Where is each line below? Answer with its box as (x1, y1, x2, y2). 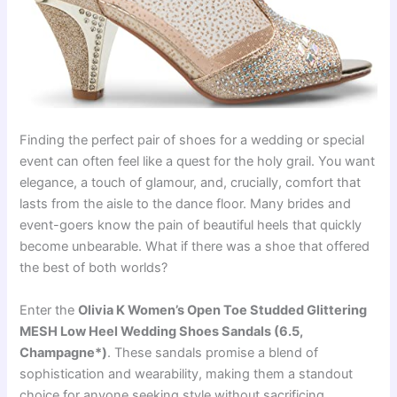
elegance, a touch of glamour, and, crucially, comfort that (19, 175, 362, 191)
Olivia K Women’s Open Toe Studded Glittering (78, 301, 368, 318)
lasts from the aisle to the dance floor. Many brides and (19, 196, 352, 213)
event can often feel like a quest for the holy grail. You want (19, 153, 376, 170)
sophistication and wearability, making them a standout (19, 365, 354, 382)
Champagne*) (19, 344, 108, 361)
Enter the (19, 301, 79, 318)
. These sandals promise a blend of (107, 344, 319, 361)
